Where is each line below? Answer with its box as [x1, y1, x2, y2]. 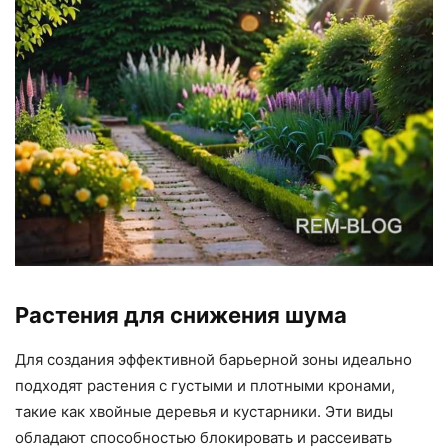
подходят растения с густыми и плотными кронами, [15, 375, 395, 395]
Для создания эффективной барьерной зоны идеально [15, 349, 412, 369]
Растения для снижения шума [15, 301, 347, 328]
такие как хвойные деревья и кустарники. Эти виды [15, 401, 393, 421]
